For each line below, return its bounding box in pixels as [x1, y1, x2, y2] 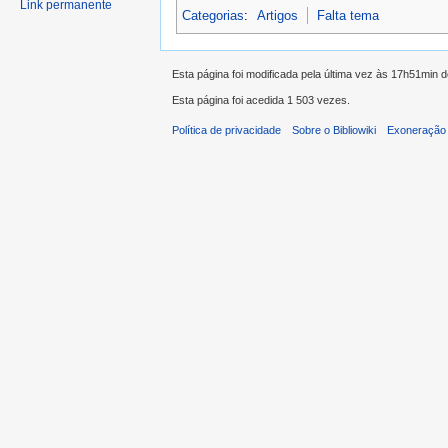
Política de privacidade [172, 124, 281, 137]
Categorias [182, 7, 244, 23]
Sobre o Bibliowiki [292, 124, 377, 137]
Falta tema [317, 7, 380, 23]
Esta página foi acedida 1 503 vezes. [172, 94, 350, 107]
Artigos [257, 7, 299, 23]
